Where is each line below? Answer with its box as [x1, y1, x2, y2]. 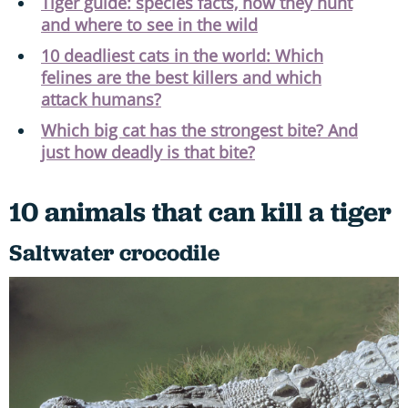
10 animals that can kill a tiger [9, 193, 392, 229]
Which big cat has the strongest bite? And [41, 118, 358, 141]
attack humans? [41, 87, 161, 110]
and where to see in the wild [41, 13, 258, 36]
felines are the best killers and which [41, 66, 321, 88]
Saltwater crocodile [9, 237, 219, 268]
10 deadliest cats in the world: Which [41, 44, 323, 66]
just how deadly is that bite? [41, 140, 255, 163]
